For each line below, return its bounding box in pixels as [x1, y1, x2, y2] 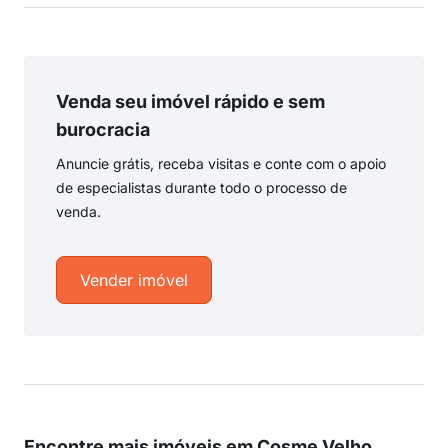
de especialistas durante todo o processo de [56, 179, 347, 196]
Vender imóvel [80, 270, 188, 290]
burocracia [56, 119, 150, 140]
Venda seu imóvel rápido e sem [56, 91, 325, 112]
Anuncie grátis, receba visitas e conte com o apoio [56, 155, 386, 172]
